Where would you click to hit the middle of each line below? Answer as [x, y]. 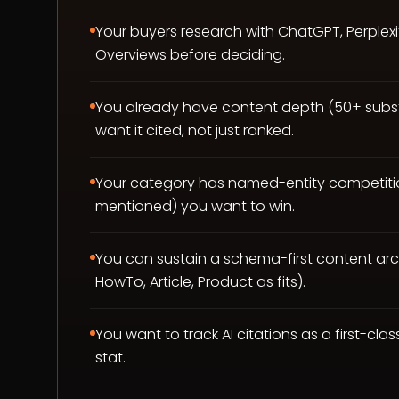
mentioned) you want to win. [195, 206]
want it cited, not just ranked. [195, 130]
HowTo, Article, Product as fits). [200, 282]
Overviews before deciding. [190, 55]
